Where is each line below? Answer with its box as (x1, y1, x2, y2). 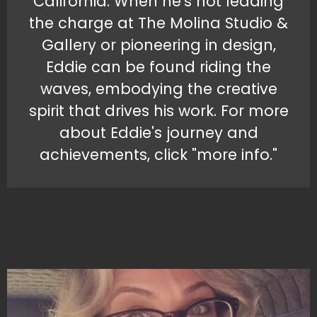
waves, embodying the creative (40, 79, 277, 100)
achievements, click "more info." (40, 144, 277, 166)
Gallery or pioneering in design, (41, 35, 276, 56)
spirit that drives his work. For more (28, 100, 289, 122)
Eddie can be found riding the (46, 57, 271, 78)
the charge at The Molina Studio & (29, 13, 288, 34)
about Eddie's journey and (59, 122, 258, 144)
